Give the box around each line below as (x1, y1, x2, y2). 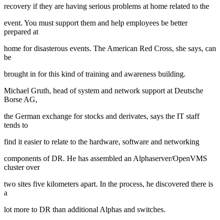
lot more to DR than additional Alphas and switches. (4, 205, 165, 214)
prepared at (4, 27, 38, 36)
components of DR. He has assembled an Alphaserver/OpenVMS (4, 154, 207, 163)
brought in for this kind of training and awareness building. (4, 69, 186, 78)
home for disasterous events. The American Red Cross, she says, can (4, 44, 216, 53)
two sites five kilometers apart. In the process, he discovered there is (4, 179, 213, 188)
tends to (4, 120, 28, 129)
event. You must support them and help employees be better (4, 18, 188, 27)
